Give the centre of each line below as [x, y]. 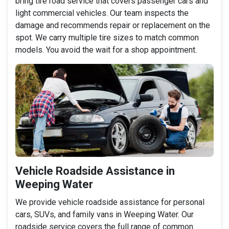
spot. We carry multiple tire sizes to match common [107, 37]
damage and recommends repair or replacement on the [113, 25]
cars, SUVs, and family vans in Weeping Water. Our [105, 215]
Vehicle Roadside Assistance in [95, 171]
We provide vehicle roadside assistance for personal [110, 202]
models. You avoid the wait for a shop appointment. [106, 50]
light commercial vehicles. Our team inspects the [102, 13]
